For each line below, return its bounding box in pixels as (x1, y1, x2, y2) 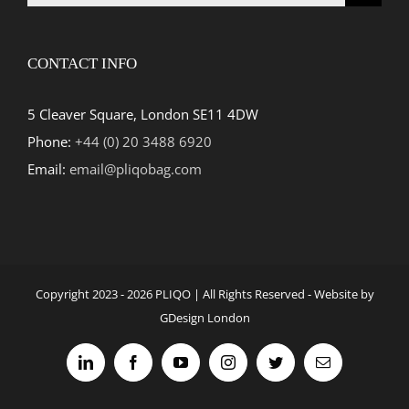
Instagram (226, 361, 284, 376)
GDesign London (159, 309, 250, 327)
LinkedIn (84, 361, 138, 376)
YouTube (179, 361, 233, 376)
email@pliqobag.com (69, 160, 202, 179)
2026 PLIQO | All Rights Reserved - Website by (126, 286, 374, 303)
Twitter (274, 361, 316, 376)
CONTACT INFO (27, 55, 137, 73)
